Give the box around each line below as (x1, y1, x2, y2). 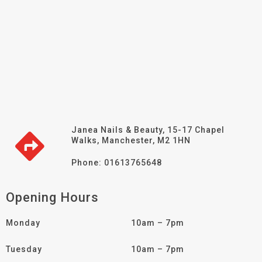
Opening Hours (6, 190, 99, 205)
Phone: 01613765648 (71, 158, 162, 168)
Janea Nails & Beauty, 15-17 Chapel (71, 125, 225, 135)
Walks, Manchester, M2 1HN (71, 136, 191, 146)
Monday (6, 218, 40, 228)
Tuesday (6, 244, 42, 254)
